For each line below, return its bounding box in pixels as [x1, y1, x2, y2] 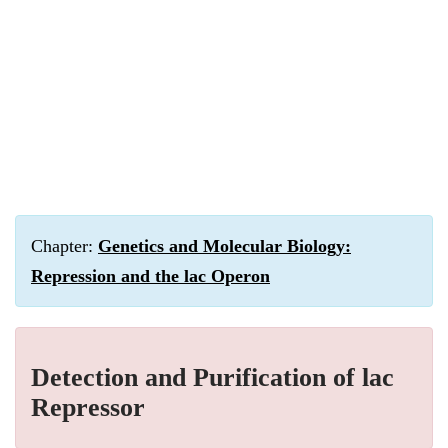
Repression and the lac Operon [31, 266, 270, 286]
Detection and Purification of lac [31, 363, 394, 392]
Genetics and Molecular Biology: [98, 236, 351, 256]
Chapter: [31, 236, 98, 256]
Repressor [31, 393, 145, 422]
